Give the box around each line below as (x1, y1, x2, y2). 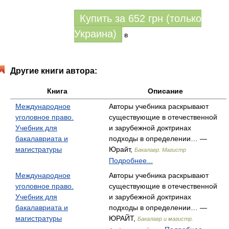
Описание (147, 87, 183, 95)
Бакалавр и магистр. (138, 216, 193, 222)
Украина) (74, 28, 117, 39)
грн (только (148, 13, 201, 24)
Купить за (80, 13, 128, 24)
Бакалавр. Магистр (134, 147, 186, 153)
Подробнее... (109, 156, 153, 165)
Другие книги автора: (10, 66, 97, 75)
